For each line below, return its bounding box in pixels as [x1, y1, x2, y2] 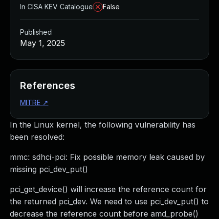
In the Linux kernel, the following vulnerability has [10, 120, 196, 130]
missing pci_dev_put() [10, 164, 88, 174]
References [20, 80, 75, 91]
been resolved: [10, 132, 65, 142]
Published [20, 28, 52, 36]
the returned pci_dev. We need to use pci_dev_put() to [10, 197, 209, 206]
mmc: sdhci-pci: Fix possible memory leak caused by [10, 152, 205, 162]
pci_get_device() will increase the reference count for [10, 184, 207, 194]
